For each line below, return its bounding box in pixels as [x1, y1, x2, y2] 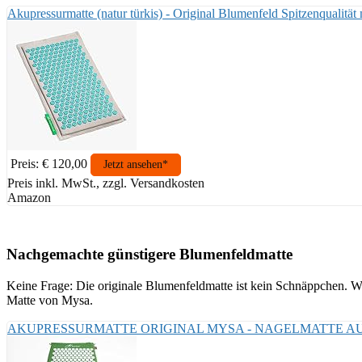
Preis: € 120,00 [7, 156, 90, 170]
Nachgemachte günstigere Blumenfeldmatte [6, 246, 293, 263]
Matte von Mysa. [6, 293, 93, 308]
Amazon [7, 190, 51, 204]
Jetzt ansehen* [103, 158, 168, 170]
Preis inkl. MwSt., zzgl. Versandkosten [7, 175, 204, 190]
